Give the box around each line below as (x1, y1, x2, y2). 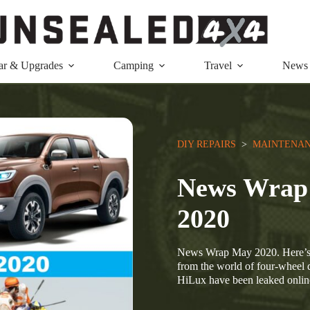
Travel (204, 60, 232, 71)
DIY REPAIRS (177, 139, 236, 150)
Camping (113, 60, 154, 71)
